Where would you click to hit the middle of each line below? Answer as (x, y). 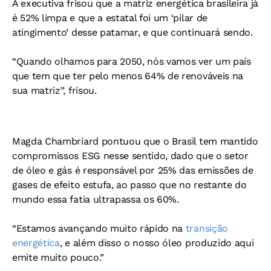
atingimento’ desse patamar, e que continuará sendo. (132, 32)
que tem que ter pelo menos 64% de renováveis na (128, 76)
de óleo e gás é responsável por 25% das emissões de (133, 170)
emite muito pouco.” (58, 257)
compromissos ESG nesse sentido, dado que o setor (130, 155)
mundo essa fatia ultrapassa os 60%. (96, 199)
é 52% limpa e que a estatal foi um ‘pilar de (110, 18)
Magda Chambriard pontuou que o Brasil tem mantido (135, 141)
